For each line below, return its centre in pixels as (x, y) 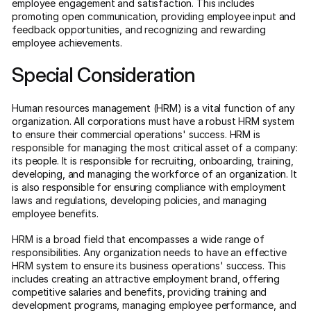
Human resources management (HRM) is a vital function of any (153, 108)
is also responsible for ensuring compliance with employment (149, 187)
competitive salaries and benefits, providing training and (140, 292)
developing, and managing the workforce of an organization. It (154, 174)
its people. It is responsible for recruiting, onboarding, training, (153, 160)
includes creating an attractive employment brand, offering (146, 278)
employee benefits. (55, 213)
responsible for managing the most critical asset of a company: (155, 147)
